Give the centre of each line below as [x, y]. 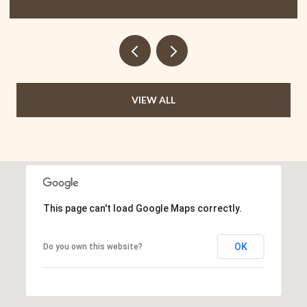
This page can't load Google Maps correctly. [142, 208]
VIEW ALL [153, 99]
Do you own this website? [93, 246]
